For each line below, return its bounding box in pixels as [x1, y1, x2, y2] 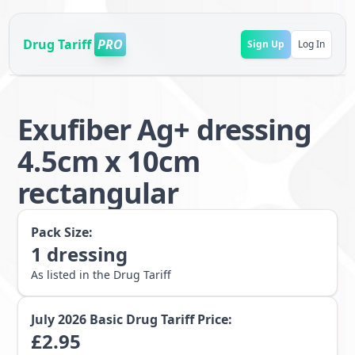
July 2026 [31, 311, 87, 328]
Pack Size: [31, 223, 94, 241]
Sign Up [246, 36, 284, 51]
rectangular [17, 174, 179, 212]
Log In [297, 36, 325, 51]
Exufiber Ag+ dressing [17, 110, 312, 149]
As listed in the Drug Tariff [31, 267, 172, 282]
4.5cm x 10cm [17, 142, 200, 181]
